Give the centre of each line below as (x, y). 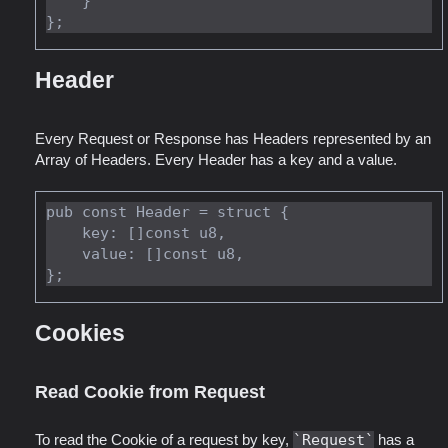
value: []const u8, (64, 253)
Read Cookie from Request (150, 392)
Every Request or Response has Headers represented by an (233, 138)
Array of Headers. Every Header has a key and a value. (216, 159)
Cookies (80, 333)
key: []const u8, (64, 232)
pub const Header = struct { (167, 211)
